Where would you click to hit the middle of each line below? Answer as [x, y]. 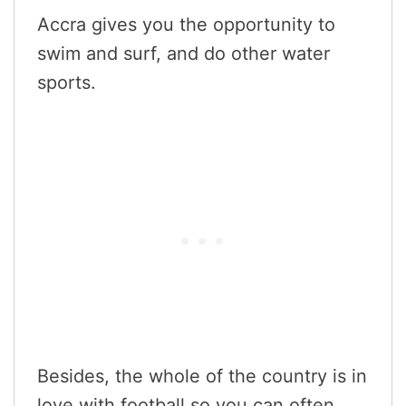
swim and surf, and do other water [184, 53]
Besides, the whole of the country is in [202, 376]
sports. [67, 82]
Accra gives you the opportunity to [186, 24]
